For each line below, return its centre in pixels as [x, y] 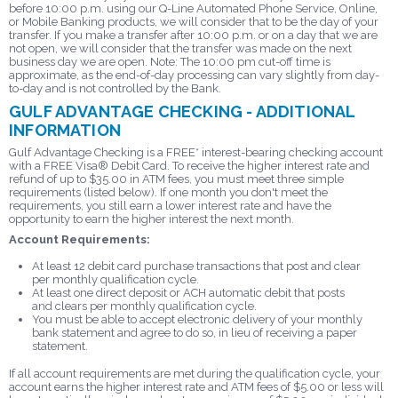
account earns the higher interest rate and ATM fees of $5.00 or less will [196, 386]
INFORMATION [65, 130]
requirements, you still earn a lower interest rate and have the [170, 205]
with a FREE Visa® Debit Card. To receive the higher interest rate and [189, 165]
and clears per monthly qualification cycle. [144, 306]
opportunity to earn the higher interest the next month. [151, 219]
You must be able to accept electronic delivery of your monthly [197, 320]
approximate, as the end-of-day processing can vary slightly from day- [194, 75]
